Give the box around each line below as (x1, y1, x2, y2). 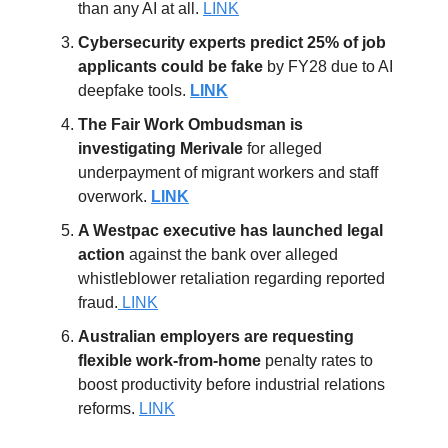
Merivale (180, 139, 243, 157)
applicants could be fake (78, 57, 263, 75)
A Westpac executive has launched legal (78, 221, 383, 239)
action (78, 245, 125, 263)
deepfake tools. (78, 81, 190, 99)
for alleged (243, 139, 322, 157)
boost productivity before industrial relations (78, 375, 385, 393)
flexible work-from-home (78, 351, 261, 369)
